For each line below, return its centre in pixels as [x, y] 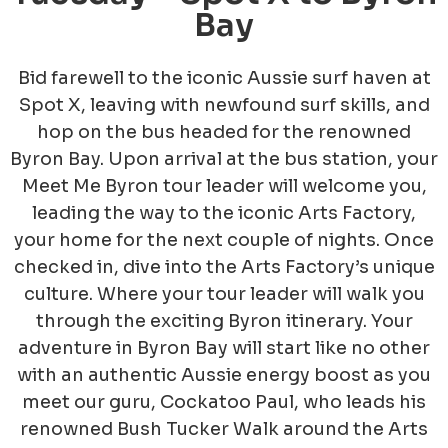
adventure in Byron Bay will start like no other [224, 348]
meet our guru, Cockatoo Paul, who [182, 402]
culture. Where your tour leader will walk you [224, 294]
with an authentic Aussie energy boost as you [224, 375]
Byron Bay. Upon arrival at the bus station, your [224, 159]
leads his [386, 402]
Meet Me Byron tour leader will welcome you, [224, 186]
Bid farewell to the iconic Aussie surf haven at [224, 78]
